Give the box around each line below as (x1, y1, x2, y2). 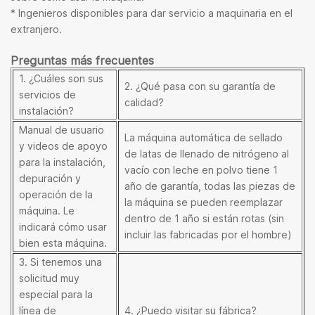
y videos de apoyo (19, 139, 108, 152)
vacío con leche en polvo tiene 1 (124, 163, 278, 176)
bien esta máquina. (19, 236, 107, 249)
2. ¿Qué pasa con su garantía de (124, 79, 276, 92)
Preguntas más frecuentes (11, 53, 154, 67)
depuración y (19, 172, 81, 184)
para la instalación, (19, 155, 105, 168)
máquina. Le (19, 204, 75, 217)
